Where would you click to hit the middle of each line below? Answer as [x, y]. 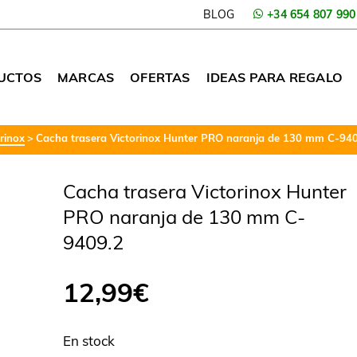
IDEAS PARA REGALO [274, 77]
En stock [89, 341]
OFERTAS [160, 77]
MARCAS [86, 77]
